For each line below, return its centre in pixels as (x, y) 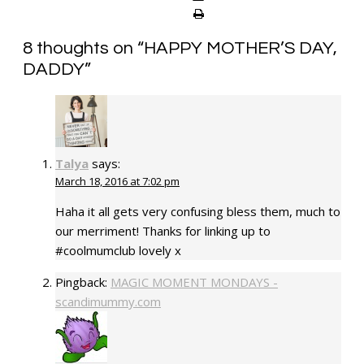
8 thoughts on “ (83, 48)
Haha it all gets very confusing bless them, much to (198, 211)
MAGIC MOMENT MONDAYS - (194, 282)
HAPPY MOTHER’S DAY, (240, 48)
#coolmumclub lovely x (118, 250)
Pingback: (83, 282)
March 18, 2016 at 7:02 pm (117, 181)
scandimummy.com (108, 301)
